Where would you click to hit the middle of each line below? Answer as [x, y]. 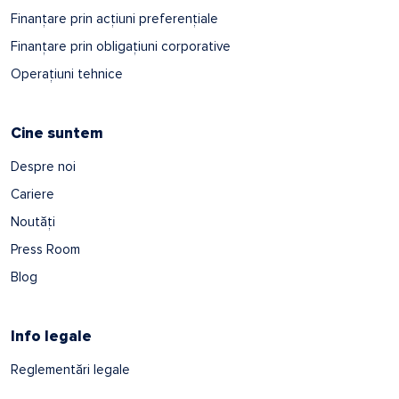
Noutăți [33, 221]
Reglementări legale [70, 369]
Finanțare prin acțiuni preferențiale [114, 18]
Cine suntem [57, 133]
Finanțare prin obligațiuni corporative [121, 46]
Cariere [33, 194]
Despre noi [43, 166]
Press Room [45, 249]
